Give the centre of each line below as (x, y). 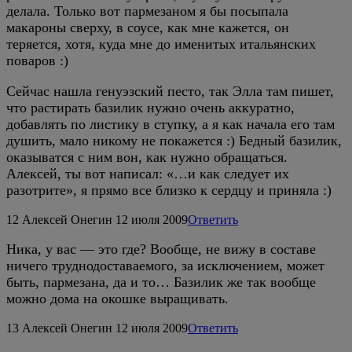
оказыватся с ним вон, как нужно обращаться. (147, 158)
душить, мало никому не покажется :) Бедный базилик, (174, 141)
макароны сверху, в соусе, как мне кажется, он (148, 28)
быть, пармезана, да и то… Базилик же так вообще (161, 282)
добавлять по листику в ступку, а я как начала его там (170, 125)
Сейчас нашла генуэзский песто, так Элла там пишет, (170, 92)
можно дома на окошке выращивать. (117, 299)
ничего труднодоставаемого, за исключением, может (165, 266)
